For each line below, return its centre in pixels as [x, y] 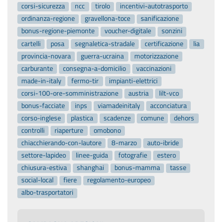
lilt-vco [169, 93]
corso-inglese [41, 118]
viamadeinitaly [119, 105]
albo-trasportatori [48, 193]
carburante [37, 68]
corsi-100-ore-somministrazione [70, 93]
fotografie [133, 155]
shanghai [91, 168]
